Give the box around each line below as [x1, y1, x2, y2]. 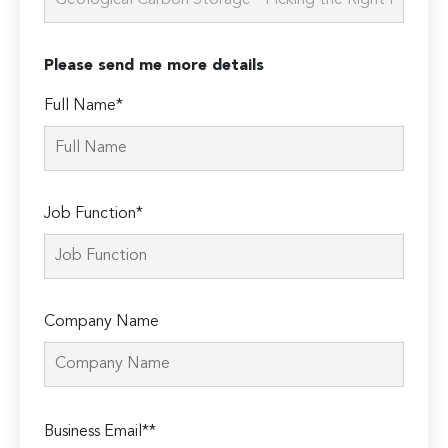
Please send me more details [44, 58, 265, 75]
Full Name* [44, 98, 124, 115]
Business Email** [44, 424, 157, 441]
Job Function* [44, 206, 144, 223]
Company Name [44, 314, 160, 331]
